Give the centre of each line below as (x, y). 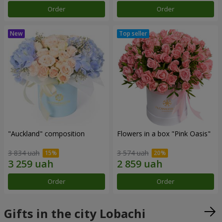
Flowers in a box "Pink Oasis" (164, 134)
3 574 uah (133, 153)
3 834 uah (24, 153)
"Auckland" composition (46, 134)
